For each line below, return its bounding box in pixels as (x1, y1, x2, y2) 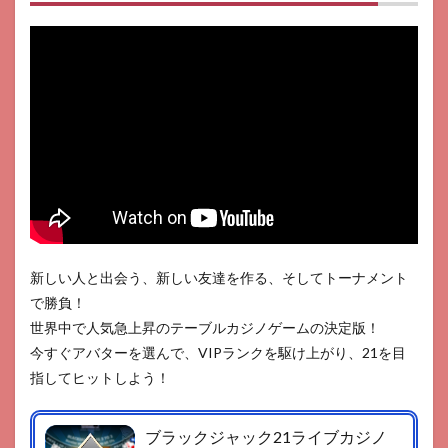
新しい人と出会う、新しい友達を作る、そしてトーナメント (30, 268, 408, 286)
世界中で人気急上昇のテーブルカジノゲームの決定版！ (30, 318, 380, 336)
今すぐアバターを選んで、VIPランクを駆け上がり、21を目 (30, 343, 406, 361)
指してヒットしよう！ (30, 368, 170, 386)
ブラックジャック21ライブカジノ (145, 426, 388, 446)
